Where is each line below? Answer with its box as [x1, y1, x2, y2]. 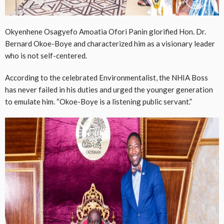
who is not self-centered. [5, 50, 87, 60]
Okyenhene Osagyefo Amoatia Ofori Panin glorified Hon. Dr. [5, 26, 206, 36]
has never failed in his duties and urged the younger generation [5, 84, 213, 94]
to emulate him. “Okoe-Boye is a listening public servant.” [5, 96, 192, 106]
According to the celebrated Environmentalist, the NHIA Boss [5, 72, 208, 82]
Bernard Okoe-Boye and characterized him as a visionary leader [5, 38, 215, 48]
